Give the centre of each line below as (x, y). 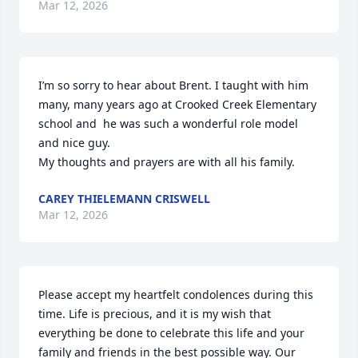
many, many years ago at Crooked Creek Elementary (177, 104)
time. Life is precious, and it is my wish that (155, 314)
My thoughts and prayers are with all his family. (167, 162)
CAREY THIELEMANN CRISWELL (124, 199)
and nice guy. (76, 143)
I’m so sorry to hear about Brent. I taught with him (173, 85)
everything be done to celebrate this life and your (171, 333)
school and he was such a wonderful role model (168, 123)
